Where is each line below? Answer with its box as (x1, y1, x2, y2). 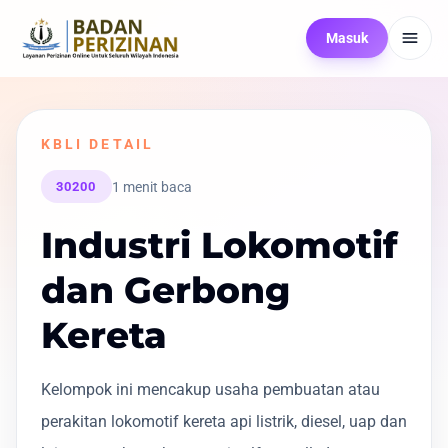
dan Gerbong (41, 268, 290, 313)
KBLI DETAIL (41, 136, 154, 152)
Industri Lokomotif (41, 223, 398, 268)
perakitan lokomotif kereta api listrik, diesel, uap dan (41, 412, 407, 432)
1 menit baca (111, 178, 192, 195)
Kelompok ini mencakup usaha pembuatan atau (41, 380, 380, 400)
